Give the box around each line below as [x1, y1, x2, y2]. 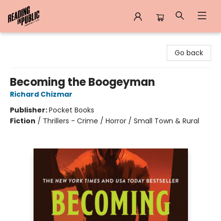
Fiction [10, 116, 36, 126]
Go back [175, 48, 203, 58]
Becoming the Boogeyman [10, 74, 155, 90]
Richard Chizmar [10, 89, 73, 99]
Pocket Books [49, 105, 94, 115]
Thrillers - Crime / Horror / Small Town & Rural [43, 116, 199, 126]
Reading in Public [7, 37, 65, 47]
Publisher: [10, 105, 49, 115]
